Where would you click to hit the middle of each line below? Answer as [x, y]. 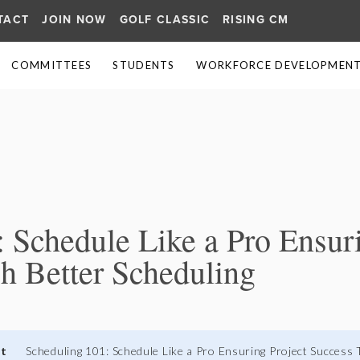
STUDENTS [144, 65]
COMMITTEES [52, 65]
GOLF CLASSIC [165, 20]
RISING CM [256, 20]
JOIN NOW [74, 20]
